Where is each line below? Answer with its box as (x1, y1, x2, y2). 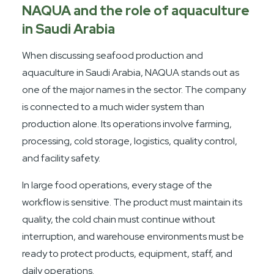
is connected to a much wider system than (22, 100, 205, 113)
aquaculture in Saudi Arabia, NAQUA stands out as (22, 65, 240, 79)
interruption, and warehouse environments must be (22, 229, 245, 243)
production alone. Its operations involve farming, (22, 117, 232, 130)
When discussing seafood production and (22, 48, 204, 62)
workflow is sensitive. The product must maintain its (22, 195, 243, 209)
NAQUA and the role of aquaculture (22, 1, 250, 20)
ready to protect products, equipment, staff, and (22, 246, 233, 260)
